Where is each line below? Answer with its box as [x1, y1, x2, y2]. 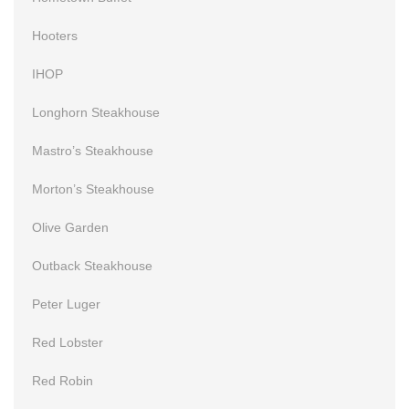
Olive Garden [32, 219, 109, 235]
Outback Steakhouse [32, 257, 152, 273]
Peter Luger [32, 296, 100, 311]
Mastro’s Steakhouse [32, 142, 153, 158]
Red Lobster [32, 334, 103, 350]
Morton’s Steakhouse [32, 181, 154, 196]
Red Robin [32, 372, 93, 388]
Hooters [32, 27, 78, 43]
